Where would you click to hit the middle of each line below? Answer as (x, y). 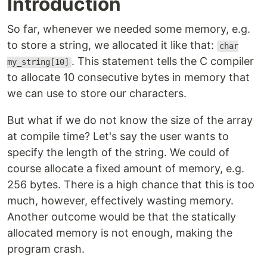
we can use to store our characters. (97, 94)
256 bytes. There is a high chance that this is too (131, 185)
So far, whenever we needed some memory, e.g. (129, 29)
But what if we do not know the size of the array (130, 120)
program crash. (46, 249)
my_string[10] (38, 62)
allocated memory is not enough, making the (120, 233)
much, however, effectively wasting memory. (120, 201)
